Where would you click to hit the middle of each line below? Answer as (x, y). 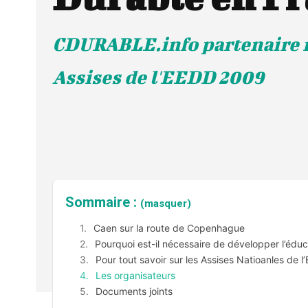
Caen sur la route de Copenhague (169, 228)
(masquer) (166, 204)
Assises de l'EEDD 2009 (158, 77)
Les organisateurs (135, 276)
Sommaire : (103, 202)
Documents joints (134, 291)
